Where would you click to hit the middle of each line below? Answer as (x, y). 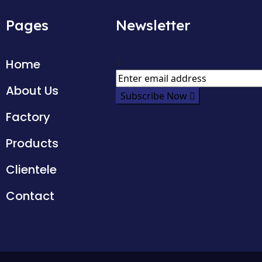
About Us (32, 91)
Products (32, 143)
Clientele (31, 170)
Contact (30, 196)
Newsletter (153, 25)
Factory (28, 117)
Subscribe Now (155, 96)
